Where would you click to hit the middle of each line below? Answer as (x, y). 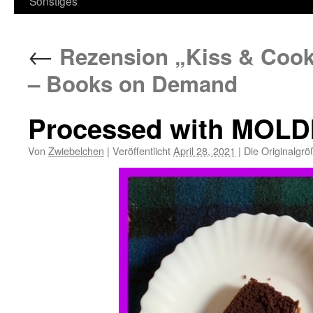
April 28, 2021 (204, 151)
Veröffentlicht (141, 151)
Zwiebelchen (76, 151)
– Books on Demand (133, 83)
